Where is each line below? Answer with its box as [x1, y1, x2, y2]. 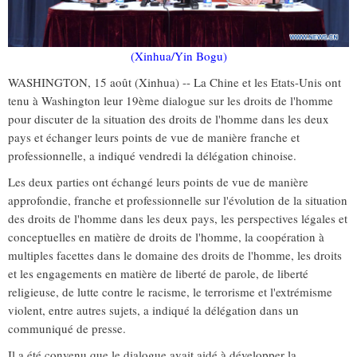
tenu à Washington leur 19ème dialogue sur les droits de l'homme [8, 92, 333, 109]
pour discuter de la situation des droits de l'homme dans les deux [8, 111, 329, 127]
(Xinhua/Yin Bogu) [130, 48, 227, 65]
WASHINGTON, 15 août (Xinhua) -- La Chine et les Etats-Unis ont [8, 74, 341, 91]
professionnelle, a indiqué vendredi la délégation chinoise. [8, 147, 296, 164]
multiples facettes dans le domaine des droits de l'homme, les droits [8, 247, 342, 264]
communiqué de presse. [8, 320, 126, 337]
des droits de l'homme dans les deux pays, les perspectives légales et [8, 210, 347, 227]
